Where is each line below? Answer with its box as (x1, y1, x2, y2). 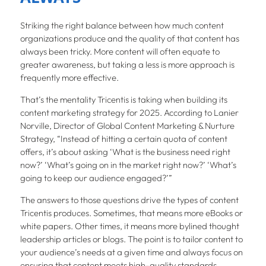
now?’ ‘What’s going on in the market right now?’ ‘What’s (20, 159, 236, 171)
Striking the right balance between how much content (20, 20, 224, 31)
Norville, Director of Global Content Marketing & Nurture (20, 120, 235, 132)
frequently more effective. (20, 72, 119, 84)
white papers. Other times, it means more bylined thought (20, 220, 239, 232)
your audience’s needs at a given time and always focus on (20, 246, 243, 258)
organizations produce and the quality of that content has (20, 33, 239, 45)
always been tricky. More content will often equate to (20, 46, 220, 58)
